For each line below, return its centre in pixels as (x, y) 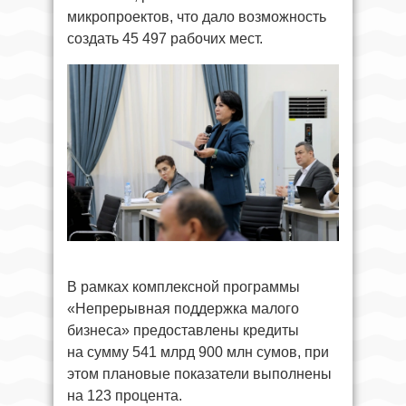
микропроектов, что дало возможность (197, 17)
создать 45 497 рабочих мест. (165, 39)
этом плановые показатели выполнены (199, 374)
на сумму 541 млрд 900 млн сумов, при (198, 352)
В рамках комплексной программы (184, 287)
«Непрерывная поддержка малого (183, 309)
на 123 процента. (125, 396)
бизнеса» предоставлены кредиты (183, 330)
